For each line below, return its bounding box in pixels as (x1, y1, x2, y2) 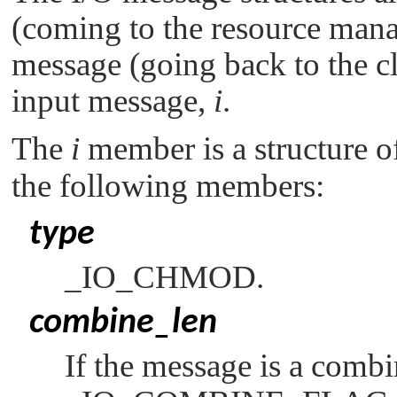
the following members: (12, 167, 324, 205)
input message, (12, 82, 214, 119)
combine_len (29, 306, 217, 342)
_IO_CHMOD (65, 259, 256, 296)
